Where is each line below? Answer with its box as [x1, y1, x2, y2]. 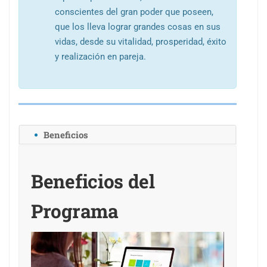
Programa [31, 198, 119, 224]
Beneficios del [31, 169, 155, 194]
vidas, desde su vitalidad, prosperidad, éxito [55, 36, 226, 48]
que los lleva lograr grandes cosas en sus [55, 21, 221, 33]
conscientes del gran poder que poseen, [55, 7, 213, 18]
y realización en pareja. [55, 51, 146, 63]
